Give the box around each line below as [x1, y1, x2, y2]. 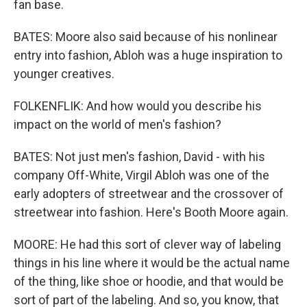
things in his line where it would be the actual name [14, 256, 290, 270]
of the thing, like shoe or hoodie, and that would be [14, 274, 284, 288]
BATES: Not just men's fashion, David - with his [14, 149, 265, 164]
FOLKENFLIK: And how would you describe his [14, 99, 262, 113]
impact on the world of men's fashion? [14, 117, 221, 132]
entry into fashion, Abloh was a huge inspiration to [14, 48, 282, 62]
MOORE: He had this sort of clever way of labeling [14, 237, 281, 251]
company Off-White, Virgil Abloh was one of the [14, 168, 269, 182]
